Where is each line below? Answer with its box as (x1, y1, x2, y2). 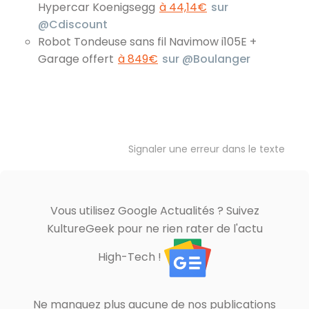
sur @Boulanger (162, 50, 250, 67)
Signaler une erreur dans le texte (128, 141, 285, 156)
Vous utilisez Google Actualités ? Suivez (50, 202, 259, 219)
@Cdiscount (38, 16, 108, 32)
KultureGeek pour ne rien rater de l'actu (46, 220, 263, 237)
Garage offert (38, 50, 117, 67)
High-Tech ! (98, 249, 164, 266)
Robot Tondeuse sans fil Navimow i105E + (38, 33, 257, 50)
